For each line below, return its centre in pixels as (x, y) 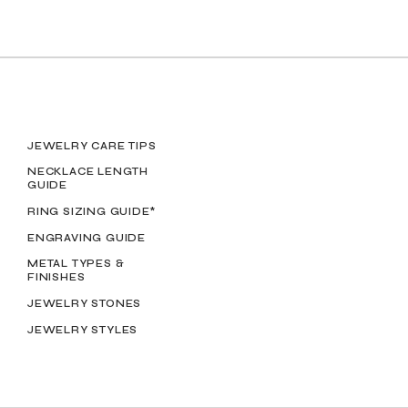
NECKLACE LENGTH (88, 171)
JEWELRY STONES (85, 303)
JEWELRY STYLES (83, 330)
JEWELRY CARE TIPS (92, 146)
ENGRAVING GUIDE (87, 238)
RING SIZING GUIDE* (92, 211)
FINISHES (56, 277)
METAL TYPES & (76, 263)
